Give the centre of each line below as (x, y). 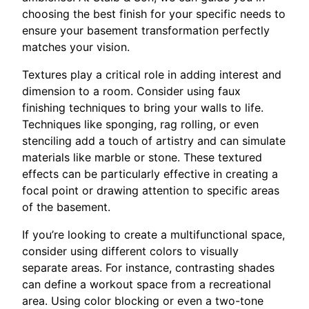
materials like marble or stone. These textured (142, 158)
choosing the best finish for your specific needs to (154, 14)
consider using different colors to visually (130, 251)
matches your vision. (76, 47)
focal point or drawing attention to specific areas (151, 191)
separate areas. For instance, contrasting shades (148, 268)
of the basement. (66, 207)
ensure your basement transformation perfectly (146, 31)
